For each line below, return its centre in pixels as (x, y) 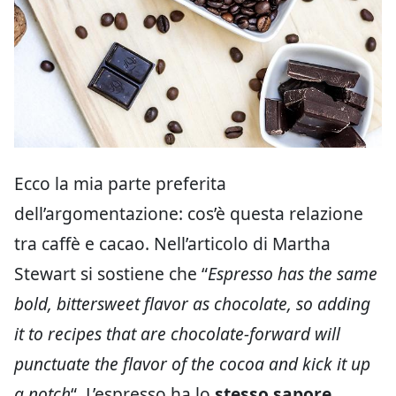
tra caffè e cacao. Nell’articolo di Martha (172, 244)
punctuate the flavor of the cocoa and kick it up (192, 364)
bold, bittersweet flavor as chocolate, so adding (192, 304)
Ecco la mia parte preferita (120, 184)
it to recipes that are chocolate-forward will (177, 334)
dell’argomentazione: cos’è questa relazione (189, 214)
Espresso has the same (293, 274)
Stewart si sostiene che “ (111, 274)
